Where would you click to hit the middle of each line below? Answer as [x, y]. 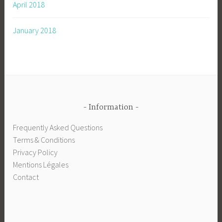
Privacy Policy [35, 152]
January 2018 [35, 30]
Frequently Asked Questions [58, 128]
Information [111, 107]
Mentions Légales [41, 165]
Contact [26, 177]
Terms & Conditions [44, 140]
